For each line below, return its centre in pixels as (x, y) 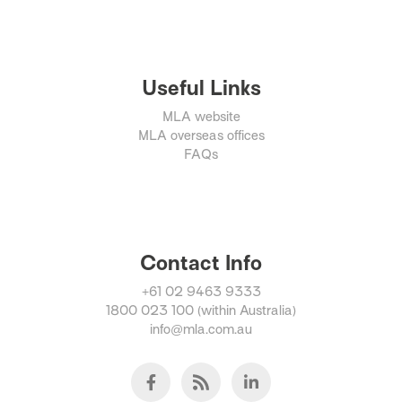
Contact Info (201, 263)
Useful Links (201, 88)
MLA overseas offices (201, 136)
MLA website (201, 117)
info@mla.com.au (201, 330)
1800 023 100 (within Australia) (201, 311)
